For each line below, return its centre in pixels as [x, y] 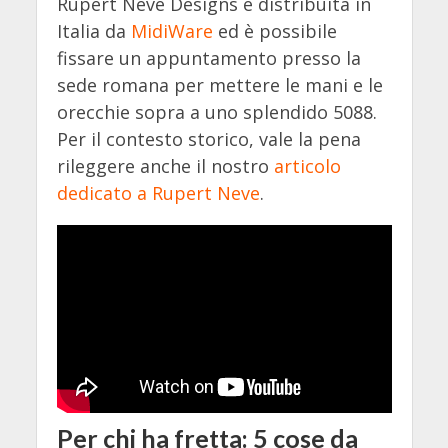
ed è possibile [274, 31]
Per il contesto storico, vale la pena [208, 139]
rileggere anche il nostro [165, 166]
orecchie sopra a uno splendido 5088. [216, 112]
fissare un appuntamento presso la [208, 58]
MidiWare [171, 31]
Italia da [93, 31]
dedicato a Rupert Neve [158, 193]
